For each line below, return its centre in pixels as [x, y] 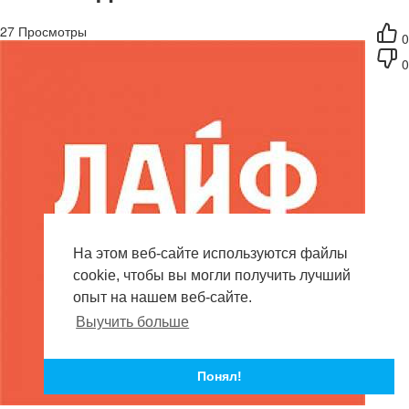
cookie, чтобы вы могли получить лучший [212, 276]
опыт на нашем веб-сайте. [163, 298]
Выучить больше [133, 322]
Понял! [219, 377]
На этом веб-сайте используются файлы [210, 254]
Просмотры [51, 31]
